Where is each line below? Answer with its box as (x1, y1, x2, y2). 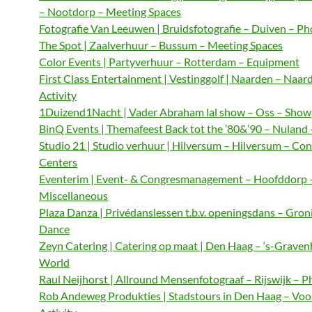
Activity (39, 88, 77, 102)
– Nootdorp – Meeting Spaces (39, 5, 181, 18)
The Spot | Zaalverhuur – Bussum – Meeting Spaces (39, 38, 283, 52)
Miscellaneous (39, 189, 108, 202)
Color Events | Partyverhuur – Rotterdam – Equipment (39, 55, 299, 68)
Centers (39, 155, 77, 169)
